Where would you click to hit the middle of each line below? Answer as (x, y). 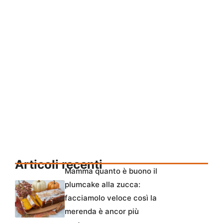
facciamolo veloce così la (111, 198)
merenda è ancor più (102, 211)
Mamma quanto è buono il (111, 171)
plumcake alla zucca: (103, 184)
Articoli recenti (59, 164)
